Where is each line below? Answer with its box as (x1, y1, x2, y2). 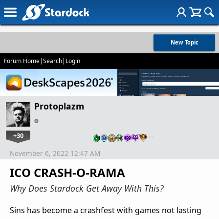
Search (43, 57, 62, 65)
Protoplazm (34, 100, 84, 112)
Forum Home (4, 57, 40, 65)
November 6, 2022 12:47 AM (10, 149, 100, 158)
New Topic (170, 39, 198, 46)
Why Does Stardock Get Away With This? (10, 182, 164, 195)
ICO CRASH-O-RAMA (10, 164, 125, 181)
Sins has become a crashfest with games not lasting (10, 205, 201, 216)
